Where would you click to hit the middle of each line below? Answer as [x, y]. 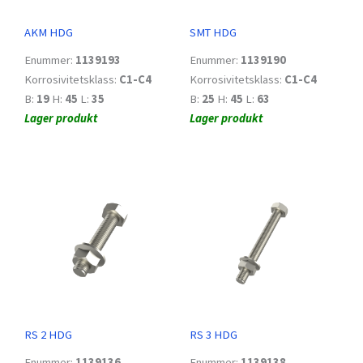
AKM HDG [49, 33]
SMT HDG [213, 33]
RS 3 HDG [214, 335]
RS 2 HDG [48, 335]
